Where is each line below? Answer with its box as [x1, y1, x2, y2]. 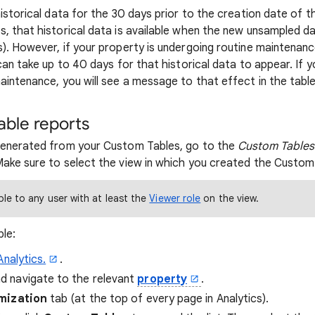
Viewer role [149, 192, 201, 205]
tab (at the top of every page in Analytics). [46, 292, 269, 306]
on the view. [200, 192, 259, 205]
